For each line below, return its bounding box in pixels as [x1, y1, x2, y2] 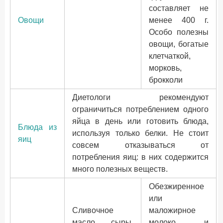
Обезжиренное [149, 182, 204, 191]
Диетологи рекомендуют [72, 93, 209, 102]
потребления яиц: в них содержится [72, 153, 209, 161]
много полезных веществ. [72, 165, 168, 173]
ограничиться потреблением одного [72, 105, 209, 113]
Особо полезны [149, 28, 209, 36]
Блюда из [18, 123, 57, 131]
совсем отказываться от [72, 141, 209, 149]
